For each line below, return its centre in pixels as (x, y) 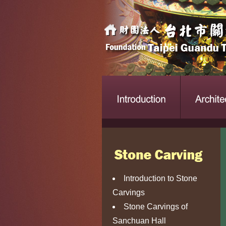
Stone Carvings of (156, 207)
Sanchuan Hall (139, 221)
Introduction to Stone (160, 178)
